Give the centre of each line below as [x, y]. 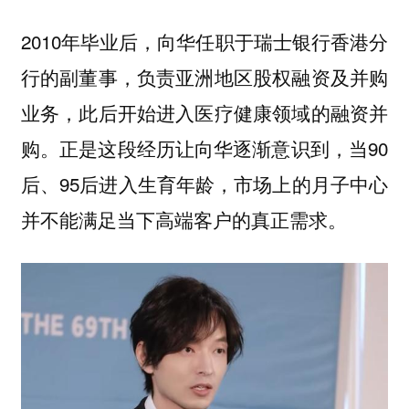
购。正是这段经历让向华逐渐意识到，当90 [204, 148]
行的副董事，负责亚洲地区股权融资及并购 [204, 77]
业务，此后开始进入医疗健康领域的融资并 [204, 113]
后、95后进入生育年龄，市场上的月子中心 [204, 184]
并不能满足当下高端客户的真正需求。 [184, 220]
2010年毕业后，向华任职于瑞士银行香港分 [204, 42]
